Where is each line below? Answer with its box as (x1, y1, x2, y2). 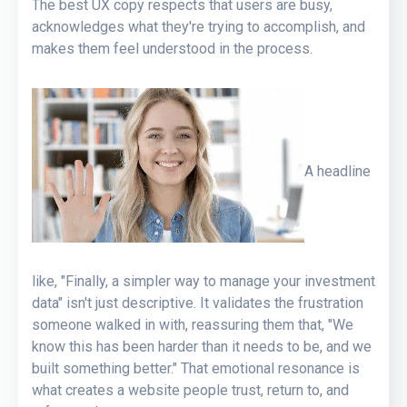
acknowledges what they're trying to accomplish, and (32, 17, 365, 35)
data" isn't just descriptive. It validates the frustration (32, 293, 363, 312)
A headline (304, 162, 371, 180)
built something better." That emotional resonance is (32, 359, 360, 377)
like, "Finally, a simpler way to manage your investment (32, 272, 375, 290)
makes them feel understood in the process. (32, 39, 313, 57)
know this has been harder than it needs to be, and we (32, 337, 372, 355)
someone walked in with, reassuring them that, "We (32, 315, 353, 333)
